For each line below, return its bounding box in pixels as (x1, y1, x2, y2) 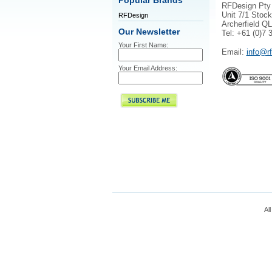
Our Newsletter (118, 27, 180, 36)
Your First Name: (118, 41, 168, 49)
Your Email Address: (118, 64, 177, 72)
